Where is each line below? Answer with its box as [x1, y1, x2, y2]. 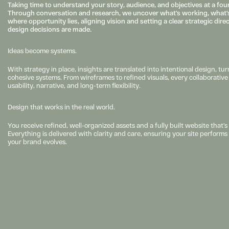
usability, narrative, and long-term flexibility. [8, 81, 141, 89]
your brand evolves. [8, 138, 67, 146]
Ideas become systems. [8, 47, 77, 55]
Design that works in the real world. [8, 103, 115, 111]
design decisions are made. [8, 25, 91, 33]
